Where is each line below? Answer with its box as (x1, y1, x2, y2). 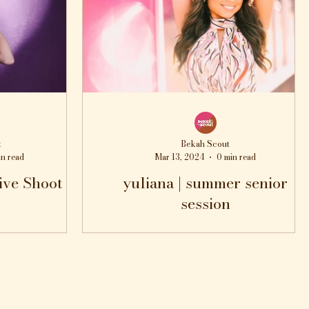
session (180, 192, 230, 215)
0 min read (216, 150, 256, 163)
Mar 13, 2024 (154, 150, 204, 163)
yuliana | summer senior (123, 171, 288, 195)
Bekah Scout (181, 137, 230, 150)
